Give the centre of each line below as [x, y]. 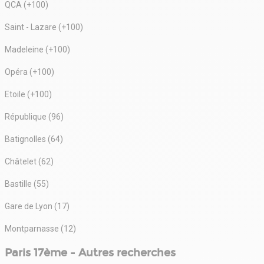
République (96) [34, 116]
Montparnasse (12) [40, 228]
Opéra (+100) [29, 72]
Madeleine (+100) [37, 49]
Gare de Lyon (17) [37, 206]
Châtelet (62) [29, 161]
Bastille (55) [27, 184]
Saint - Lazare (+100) [44, 27]
